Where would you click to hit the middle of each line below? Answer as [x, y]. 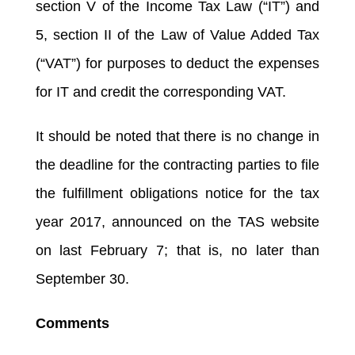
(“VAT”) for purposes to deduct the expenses [177, 63]
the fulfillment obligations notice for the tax [177, 193]
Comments [72, 323]
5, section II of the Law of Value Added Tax [177, 34]
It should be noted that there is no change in [177, 136]
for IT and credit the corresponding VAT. [160, 92]
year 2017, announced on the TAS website [177, 221]
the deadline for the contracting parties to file [177, 164]
